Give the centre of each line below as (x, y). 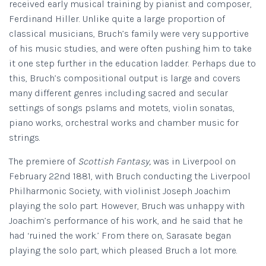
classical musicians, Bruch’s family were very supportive (129, 34)
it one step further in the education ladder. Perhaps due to (132, 63)
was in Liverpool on (194, 161)
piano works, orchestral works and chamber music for (124, 123)
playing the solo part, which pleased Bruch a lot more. (123, 250)
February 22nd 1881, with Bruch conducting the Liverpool (130, 176)
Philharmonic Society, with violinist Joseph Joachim (120, 191)
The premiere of (43, 161)
